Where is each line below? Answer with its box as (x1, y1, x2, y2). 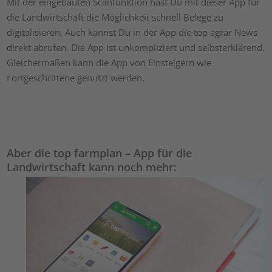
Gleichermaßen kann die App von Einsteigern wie (7, 56, 212, 69)
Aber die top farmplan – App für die (7, 146, 192, 160)
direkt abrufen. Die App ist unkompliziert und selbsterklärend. (7, 41, 265, 53)
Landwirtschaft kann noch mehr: (7, 160, 177, 174)
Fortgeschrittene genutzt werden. (7, 72, 145, 84)
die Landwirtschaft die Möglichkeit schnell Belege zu (7, 11, 224, 23)
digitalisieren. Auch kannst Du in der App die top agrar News (7, 26, 258, 38)
